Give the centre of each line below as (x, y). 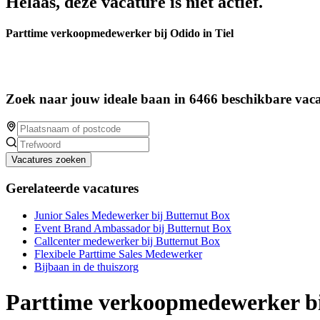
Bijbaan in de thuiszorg (86, 267)
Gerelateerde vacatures (72, 188)
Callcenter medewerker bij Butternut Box (127, 241)
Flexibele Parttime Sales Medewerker (118, 254)
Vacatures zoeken (49, 159)
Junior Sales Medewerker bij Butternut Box (132, 216)
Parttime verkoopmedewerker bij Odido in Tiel (120, 34)
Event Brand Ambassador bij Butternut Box (133, 229)
